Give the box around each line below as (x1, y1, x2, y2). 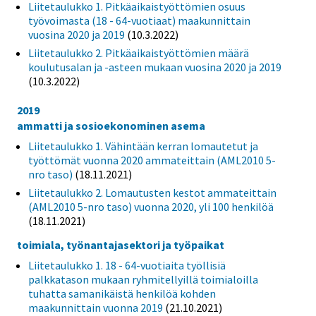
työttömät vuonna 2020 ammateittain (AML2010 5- (28, 153, 276, 168)
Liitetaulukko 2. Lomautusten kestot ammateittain (28, 186, 276, 200)
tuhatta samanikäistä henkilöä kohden (28, 286, 216, 300)
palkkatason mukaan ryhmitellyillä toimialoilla (28, 272, 258, 286)
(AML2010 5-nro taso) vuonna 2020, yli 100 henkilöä (28, 200, 274, 214)
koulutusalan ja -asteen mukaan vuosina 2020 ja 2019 (28, 60, 281, 75)
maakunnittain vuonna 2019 (28, 300, 163, 315)
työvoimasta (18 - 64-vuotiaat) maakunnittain (28, 13, 250, 28)
